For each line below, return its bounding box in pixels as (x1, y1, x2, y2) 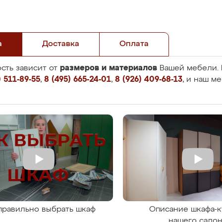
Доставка (42, 40, 79, 48)
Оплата (119, 40, 149, 48)
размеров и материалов (60, 64, 157, 72)
